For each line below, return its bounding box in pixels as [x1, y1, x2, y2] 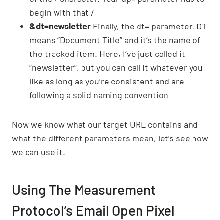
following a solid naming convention [29, 89, 168, 100]
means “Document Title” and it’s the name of [29, 34, 200, 45]
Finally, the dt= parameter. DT [91, 20, 207, 31]
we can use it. [12, 146, 65, 157]
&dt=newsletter [29, 20, 91, 31]
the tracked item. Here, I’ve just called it [29, 48, 185, 59]
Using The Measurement [12, 181, 156, 198]
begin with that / [29, 6, 94, 18]
